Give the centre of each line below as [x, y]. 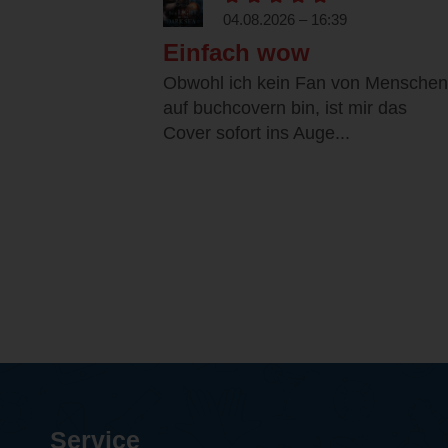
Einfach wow [236, 53]
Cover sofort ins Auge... [256, 133]
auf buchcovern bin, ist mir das [285, 108]
